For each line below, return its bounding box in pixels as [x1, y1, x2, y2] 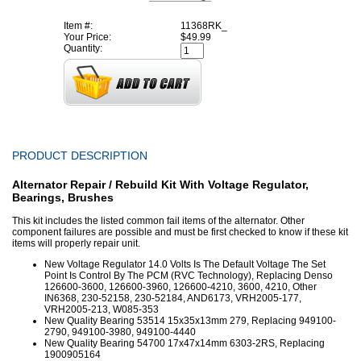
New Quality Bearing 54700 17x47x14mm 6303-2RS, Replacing [44, 338, 325, 350]
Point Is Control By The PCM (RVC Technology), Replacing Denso [44, 270, 333, 282]
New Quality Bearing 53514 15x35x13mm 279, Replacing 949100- [44, 315, 336, 327]
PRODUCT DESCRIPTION [12, 149, 147, 162]
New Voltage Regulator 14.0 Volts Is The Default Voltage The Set [44, 259, 326, 271]
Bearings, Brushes [12, 191, 114, 204]
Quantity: [64, 43, 102, 54]
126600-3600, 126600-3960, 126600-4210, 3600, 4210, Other [44, 281, 317, 293]
